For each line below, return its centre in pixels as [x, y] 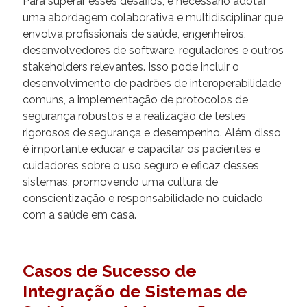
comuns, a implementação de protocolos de [135, 99]
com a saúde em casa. [79, 214]
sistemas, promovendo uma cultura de [120, 182]
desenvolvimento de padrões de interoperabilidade [152, 83]
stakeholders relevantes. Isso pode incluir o [131, 66]
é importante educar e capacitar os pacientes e [142, 149]
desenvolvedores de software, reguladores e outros [153, 50]
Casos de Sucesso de [110, 270]
